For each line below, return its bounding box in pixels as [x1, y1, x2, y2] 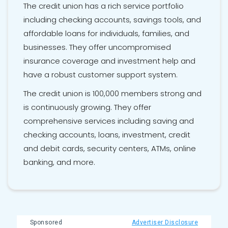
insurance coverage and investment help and [23, 55, 195, 67]
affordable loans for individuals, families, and [23, 28, 189, 39]
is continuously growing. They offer [23, 102, 151, 113]
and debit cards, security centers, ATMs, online [23, 143, 196, 154]
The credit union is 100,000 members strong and [23, 88, 202, 99]
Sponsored [30, 219, 63, 226]
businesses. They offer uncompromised [23, 42, 171, 53]
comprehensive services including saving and [23, 116, 194, 127]
